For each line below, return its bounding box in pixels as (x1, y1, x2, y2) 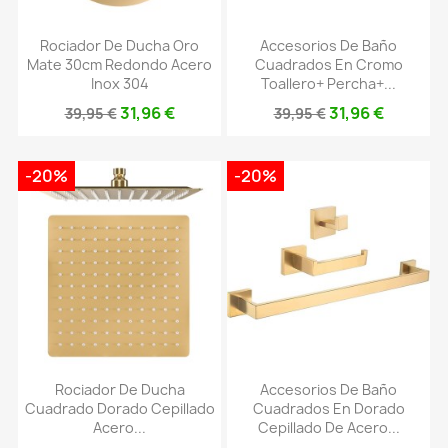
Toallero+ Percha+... (261, 74, 396, 94)
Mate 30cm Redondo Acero (27, 55, 212, 75)
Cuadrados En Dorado (252, 398, 405, 418)
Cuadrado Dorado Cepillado (24, 398, 215, 418)
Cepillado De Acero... (257, 417, 400, 437)
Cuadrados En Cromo (254, 55, 403, 75)
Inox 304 (90, 74, 149, 94)
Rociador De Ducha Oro (40, 36, 199, 56)
